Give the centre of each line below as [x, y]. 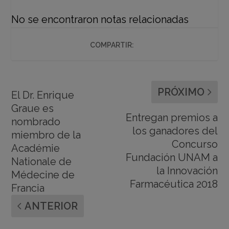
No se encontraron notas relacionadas [100, 19]
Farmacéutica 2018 [174, 184]
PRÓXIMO [181, 92]
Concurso [194, 144]
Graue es [33, 108]
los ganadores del [175, 131]
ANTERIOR [51, 206]
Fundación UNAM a [171, 157]
